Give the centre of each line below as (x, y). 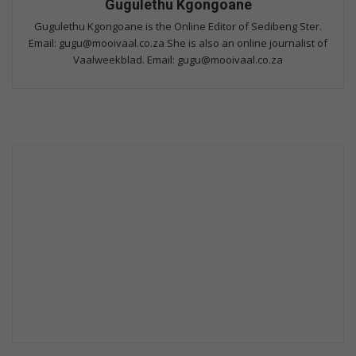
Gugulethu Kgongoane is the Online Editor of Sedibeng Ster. (178, 26)
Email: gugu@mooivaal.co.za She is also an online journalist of (178, 43)
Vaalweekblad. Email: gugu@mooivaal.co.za (178, 59)
